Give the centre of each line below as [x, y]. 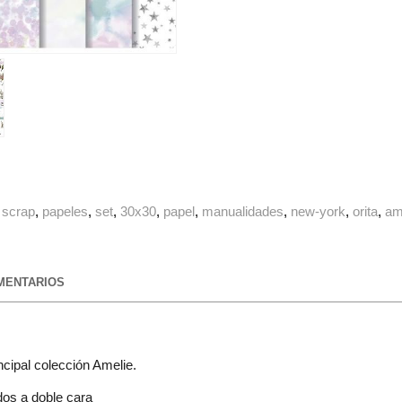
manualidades [243, 212]
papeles [66, 212]
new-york [319, 212]
